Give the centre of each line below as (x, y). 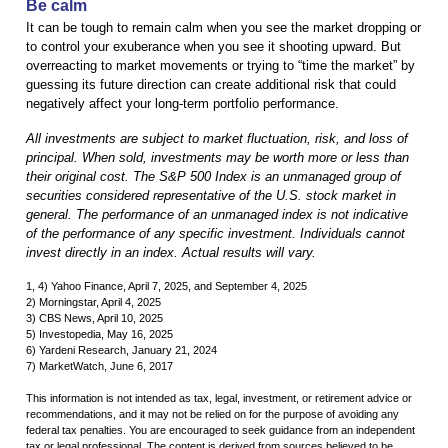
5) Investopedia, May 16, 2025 (99, 334)
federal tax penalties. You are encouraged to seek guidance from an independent (220, 430)
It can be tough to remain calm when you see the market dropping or (223, 28)
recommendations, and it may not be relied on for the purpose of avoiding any (212, 414)
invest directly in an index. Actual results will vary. (171, 253)
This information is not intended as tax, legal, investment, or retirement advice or (219, 398)
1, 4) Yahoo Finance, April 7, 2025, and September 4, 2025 (166, 286)
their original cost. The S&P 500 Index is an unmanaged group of (213, 177)
